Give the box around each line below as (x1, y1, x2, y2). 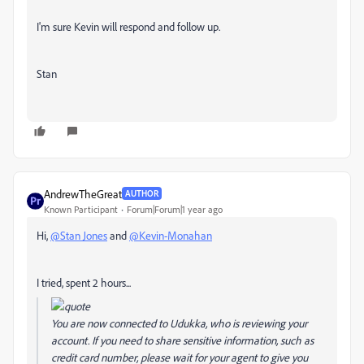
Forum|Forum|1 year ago (127, 202, 223, 215)
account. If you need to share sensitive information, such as (51, 332, 314, 347)
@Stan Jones (50, 227, 107, 242)
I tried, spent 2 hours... (37, 275, 131, 289)
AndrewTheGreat (44, 186, 122, 201)
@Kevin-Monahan (129, 227, 212, 242)
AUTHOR (125, 188, 158, 199)
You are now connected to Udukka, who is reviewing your (51, 315, 307, 330)
